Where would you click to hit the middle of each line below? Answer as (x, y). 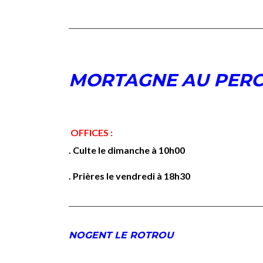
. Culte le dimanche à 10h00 (127, 150)
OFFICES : (92, 132)
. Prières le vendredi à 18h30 (129, 176)
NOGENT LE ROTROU (121, 235)
